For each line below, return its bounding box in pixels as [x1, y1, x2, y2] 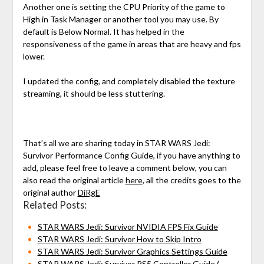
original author [22, 187, 78, 197]
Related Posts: [22, 199, 87, 210]
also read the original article [22, 174, 126, 185]
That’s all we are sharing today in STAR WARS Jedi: [22, 137, 210, 148]
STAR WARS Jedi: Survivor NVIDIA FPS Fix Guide [37, 221, 218, 232]
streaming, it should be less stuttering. [22, 88, 165, 98]
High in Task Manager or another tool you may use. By [22, 14, 219, 24]
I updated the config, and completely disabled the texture [22, 75, 235, 86]
